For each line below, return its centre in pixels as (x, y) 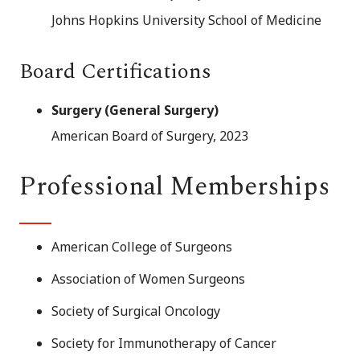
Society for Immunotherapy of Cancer (164, 344)
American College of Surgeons (142, 247)
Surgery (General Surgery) (135, 110)
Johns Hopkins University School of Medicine (186, 20)
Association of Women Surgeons (148, 279)
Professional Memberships (174, 187)
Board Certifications (115, 72)
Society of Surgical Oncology (136, 311)
